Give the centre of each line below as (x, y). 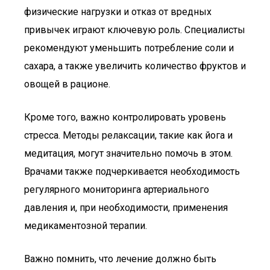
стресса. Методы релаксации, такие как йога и (128, 135)
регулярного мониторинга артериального (117, 190)
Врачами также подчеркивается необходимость (132, 171)
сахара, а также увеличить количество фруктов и (135, 66)
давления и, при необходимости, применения (126, 208)
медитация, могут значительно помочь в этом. (128, 153)
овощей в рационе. (67, 84)
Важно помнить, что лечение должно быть (120, 259)
